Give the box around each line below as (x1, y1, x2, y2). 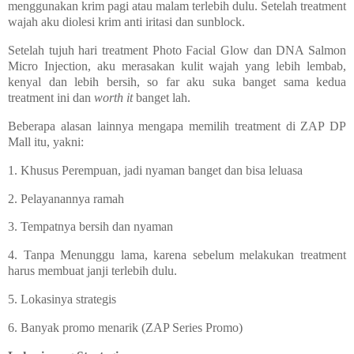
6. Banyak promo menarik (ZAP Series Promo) (8, 320, 243, 334)
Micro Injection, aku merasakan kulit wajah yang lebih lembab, (8, 59, 346, 73)
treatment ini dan (8, 91, 94, 105)
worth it (94, 91, 136, 105)
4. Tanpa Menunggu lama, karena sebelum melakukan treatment (8, 248, 346, 262)
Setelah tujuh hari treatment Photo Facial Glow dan (8, 43, 277, 58)
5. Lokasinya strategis (8, 292, 116, 307)
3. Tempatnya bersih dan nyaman (8, 220, 173, 234)
